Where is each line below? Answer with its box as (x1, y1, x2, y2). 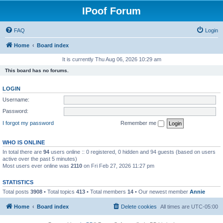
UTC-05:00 (191, 204, 218, 210)
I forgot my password (2, 119, 54, 126)
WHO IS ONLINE (2, 139, 45, 145)
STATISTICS (2, 179, 33, 185)
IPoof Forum (82, 5, 141, 16)
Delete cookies (121, 204, 157, 210)
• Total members (85, 188, 127, 195)
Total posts (2, 188, 30, 195)
